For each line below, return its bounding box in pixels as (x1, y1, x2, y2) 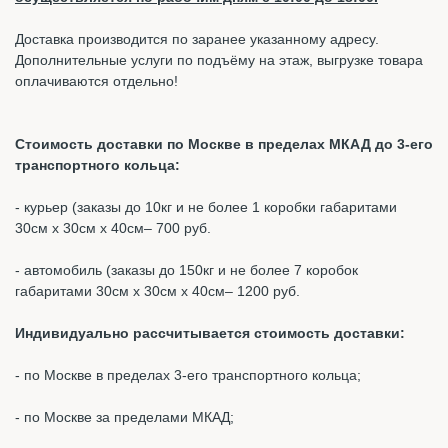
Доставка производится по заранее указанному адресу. (15, 30, 379, 47)
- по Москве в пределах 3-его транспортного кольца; (15, 366, 361, 383)
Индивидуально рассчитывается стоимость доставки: (15, 324, 405, 341)
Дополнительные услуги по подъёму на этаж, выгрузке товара (15, 51, 423, 68)
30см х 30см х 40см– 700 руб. (15, 219, 211, 236)
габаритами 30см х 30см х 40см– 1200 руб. (15, 282, 300, 299)
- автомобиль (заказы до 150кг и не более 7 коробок (15, 261, 358, 278)
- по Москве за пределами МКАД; (15, 408, 234, 425)
